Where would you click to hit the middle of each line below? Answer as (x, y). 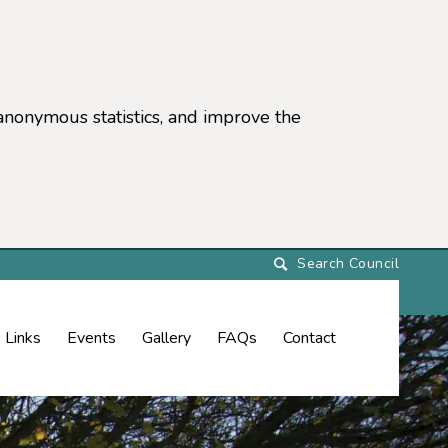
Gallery (166, 337)
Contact (309, 337)
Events (91, 337)
